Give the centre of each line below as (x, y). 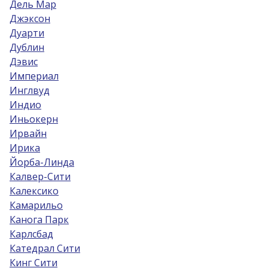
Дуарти (27, 33)
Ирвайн (28, 133)
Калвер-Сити (40, 176)
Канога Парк (39, 220)
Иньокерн (34, 119)
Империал (34, 76)
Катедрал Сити (45, 248)
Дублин (27, 47)
